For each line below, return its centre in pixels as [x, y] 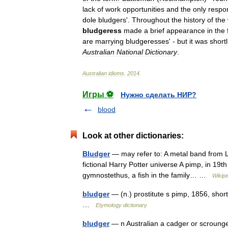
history [194, 20]
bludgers [112, 20]
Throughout [151, 20]
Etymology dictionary [121, 205]
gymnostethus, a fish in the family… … [147, 175]
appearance [186, 31]
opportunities [144, 9]
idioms [116, 73]
